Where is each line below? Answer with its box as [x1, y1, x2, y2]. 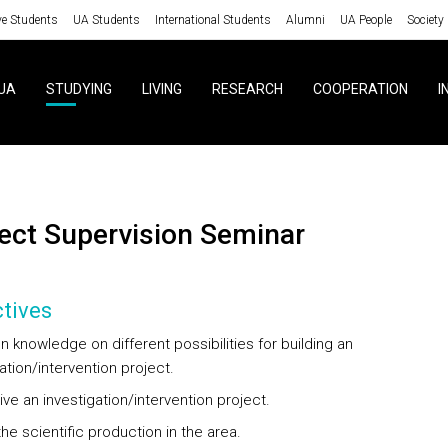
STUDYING [45, 81, 112, 97]
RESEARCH [211, 81, 283, 97]
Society [406, 12, 444, 27]
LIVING [141, 81, 182, 97]
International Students [154, 12, 271, 27]
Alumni [285, 12, 325, 27]
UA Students [72, 12, 140, 27]
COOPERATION [312, 81, 408, 97]
